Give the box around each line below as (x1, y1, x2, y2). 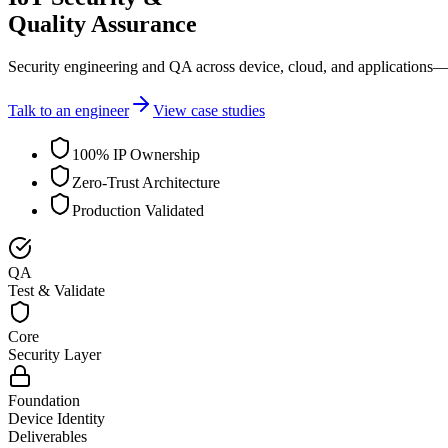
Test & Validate (8, 282, 105, 300)
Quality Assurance (8, 11, 197, 38)
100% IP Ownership (72, 146, 200, 164)
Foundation (8, 392, 80, 410)
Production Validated (72, 202, 204, 220)
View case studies (153, 102, 265, 120)
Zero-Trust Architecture (72, 174, 220, 192)
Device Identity (8, 410, 105, 428)
